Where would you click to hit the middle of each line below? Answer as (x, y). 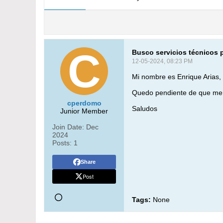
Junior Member (84, 111)
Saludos (145, 109)
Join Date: (68, 127)
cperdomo (84, 103)
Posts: (62, 143)
